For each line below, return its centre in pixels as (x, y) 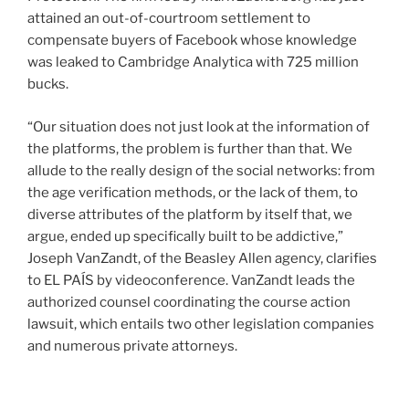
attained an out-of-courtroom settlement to (169, 19)
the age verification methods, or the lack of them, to (193, 192)
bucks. (48, 84)
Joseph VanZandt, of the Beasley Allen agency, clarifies (202, 258)
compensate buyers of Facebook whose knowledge (192, 41)
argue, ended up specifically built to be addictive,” (185, 236)
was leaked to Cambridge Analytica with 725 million (193, 63)
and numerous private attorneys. (132, 346)
